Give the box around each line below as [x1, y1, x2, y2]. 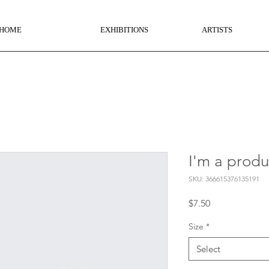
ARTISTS [201, 25, 232, 34]
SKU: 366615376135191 [189, 174, 259, 183]
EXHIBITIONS [100, 25, 148, 34]
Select [196, 243, 220, 255]
